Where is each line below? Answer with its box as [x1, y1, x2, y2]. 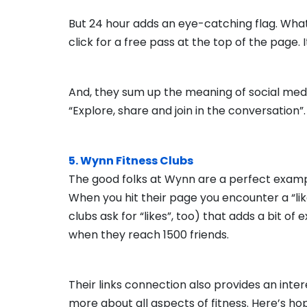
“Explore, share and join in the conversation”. [69, 103, 306, 119]
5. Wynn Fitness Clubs [69, 153, 193, 169]
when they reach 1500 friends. [69, 227, 229, 243]
